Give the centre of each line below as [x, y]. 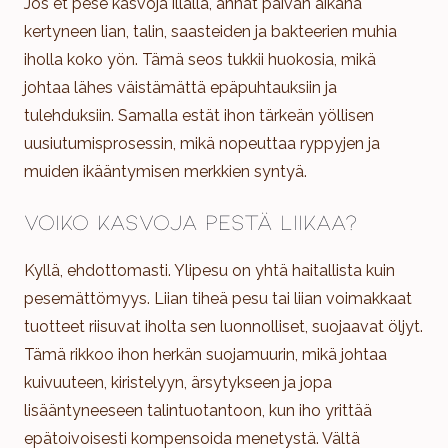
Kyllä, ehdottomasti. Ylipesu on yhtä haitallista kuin [209, 270]
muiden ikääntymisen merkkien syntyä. [165, 171]
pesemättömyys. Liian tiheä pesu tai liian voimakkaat [218, 298]
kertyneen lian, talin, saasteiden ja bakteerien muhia [210, 31]
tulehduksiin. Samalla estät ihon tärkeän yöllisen [199, 115]
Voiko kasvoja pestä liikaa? [191, 220]
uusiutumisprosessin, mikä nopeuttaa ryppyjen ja [202, 143]
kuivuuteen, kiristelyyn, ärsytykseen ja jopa [178, 382]
